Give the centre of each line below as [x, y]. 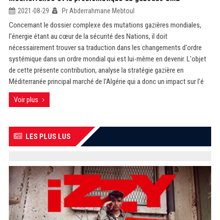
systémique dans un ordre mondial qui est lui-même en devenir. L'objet [107, 59]
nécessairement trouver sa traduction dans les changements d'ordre [105, 48]
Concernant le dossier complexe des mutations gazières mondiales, [105, 25]
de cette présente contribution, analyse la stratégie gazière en [96, 70]
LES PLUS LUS [48, 137]
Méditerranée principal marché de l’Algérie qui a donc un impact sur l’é [106, 82]
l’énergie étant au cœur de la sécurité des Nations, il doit [88, 36]
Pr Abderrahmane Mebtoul [97, 11]
